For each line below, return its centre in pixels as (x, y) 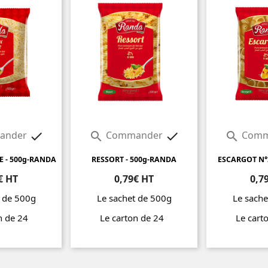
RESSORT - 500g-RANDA (134, 160)
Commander (134, 135)
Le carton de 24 (134, 218)
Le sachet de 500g (134, 198)
